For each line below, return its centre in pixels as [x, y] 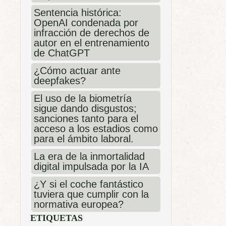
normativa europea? [79, 204]
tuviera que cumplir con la [91, 194]
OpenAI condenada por [86, 23]
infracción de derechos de [92, 33]
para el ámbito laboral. [84, 139]
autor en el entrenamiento [92, 43]
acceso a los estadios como [96, 129]
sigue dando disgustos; [85, 108]
